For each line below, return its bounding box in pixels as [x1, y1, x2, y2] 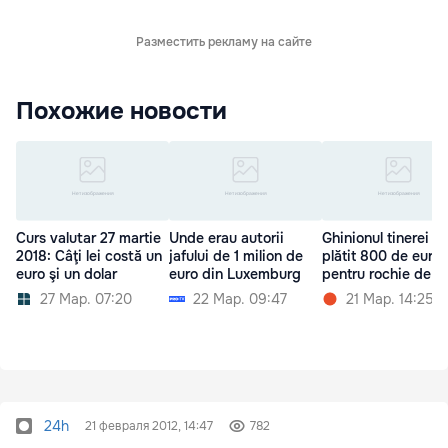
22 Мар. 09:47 [193, 290, 287, 309]
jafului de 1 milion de [169, 247, 303, 266]
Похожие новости [16, 96, 227, 126]
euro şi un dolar [16, 265, 117, 284]
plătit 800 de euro [322, 247, 441, 266]
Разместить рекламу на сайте [136, 34, 312, 50]
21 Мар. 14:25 [346, 290, 434, 309]
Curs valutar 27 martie [16, 229, 161, 248]
